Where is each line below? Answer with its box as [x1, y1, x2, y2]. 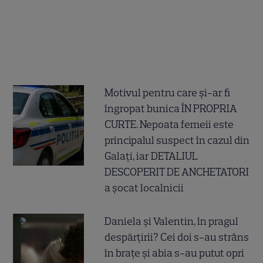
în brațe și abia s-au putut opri [104, 246, 245, 259]
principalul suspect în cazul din [104, 133, 250, 147]
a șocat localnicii [104, 181, 184, 194]
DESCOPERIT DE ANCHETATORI [104, 165, 249, 178]
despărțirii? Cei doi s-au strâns [104, 230, 249, 244]
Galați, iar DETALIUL [104, 149, 198, 163]
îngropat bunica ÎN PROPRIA [104, 102, 238, 115]
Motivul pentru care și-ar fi [104, 86, 231, 99]
